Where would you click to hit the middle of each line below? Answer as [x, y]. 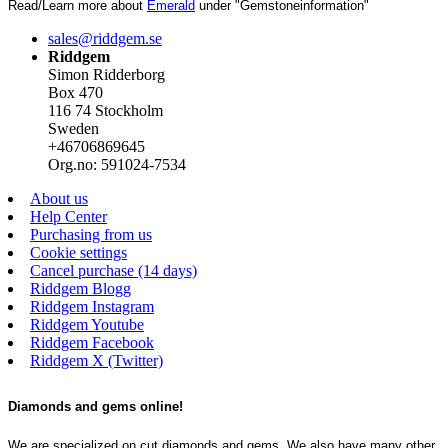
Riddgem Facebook [92, 342]
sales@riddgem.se [105, 38]
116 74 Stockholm [105, 110]
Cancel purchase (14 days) [113, 270]
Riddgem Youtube [87, 324]
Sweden [73, 128]
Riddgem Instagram [92, 306]
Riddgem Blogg [80, 288]
